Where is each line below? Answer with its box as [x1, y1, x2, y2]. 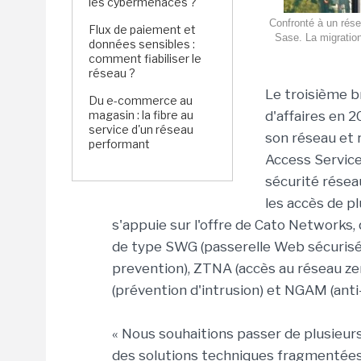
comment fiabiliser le [89, 52, 201, 65]
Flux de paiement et [89, 23, 196, 36]
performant [89, 137, 150, 151]
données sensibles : [89, 37, 195, 51]
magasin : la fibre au [89, 108, 193, 122]
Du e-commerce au [89, 93, 193, 107]
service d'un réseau [89, 122, 193, 136]
